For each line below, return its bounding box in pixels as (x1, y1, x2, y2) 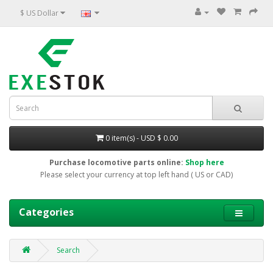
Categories (19, 205, 74, 219)
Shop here (185, 157, 224, 168)
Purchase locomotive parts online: (49, 157, 185, 168)
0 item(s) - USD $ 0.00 (105, 133, 178, 143)
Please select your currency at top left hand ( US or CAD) (40, 169, 233, 180)
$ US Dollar (20, 7, 60, 18)
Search (57, 245, 80, 255)
